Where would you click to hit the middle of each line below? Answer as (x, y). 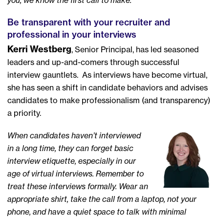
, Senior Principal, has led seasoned (135, 49)
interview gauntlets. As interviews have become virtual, (107, 75)
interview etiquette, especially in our (72, 161)
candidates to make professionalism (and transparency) (109, 100)
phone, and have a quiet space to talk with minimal (97, 212)
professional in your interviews (72, 34)
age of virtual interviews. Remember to (76, 174)
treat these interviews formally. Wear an (78, 186)
